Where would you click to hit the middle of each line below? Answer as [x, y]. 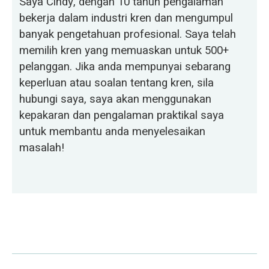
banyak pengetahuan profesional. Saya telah [128, 34]
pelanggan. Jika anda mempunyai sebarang [125, 66]
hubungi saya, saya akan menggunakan [116, 99]
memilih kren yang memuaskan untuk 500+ [124, 50]
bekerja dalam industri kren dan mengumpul [126, 18]
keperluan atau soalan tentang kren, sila [117, 83]
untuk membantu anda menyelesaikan [113, 131]
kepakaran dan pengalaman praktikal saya [122, 115]
